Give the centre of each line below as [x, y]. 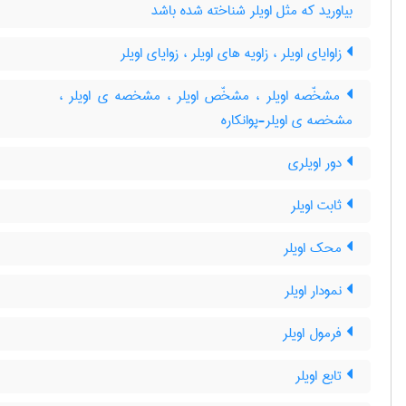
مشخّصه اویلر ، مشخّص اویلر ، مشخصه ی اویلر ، [203, 96]
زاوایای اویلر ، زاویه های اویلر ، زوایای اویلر [233, 53]
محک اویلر [315, 248]
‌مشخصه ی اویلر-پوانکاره [287, 121]
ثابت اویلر [319, 206]
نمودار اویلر [315, 291]
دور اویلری [317, 163]
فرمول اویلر [314, 333]
